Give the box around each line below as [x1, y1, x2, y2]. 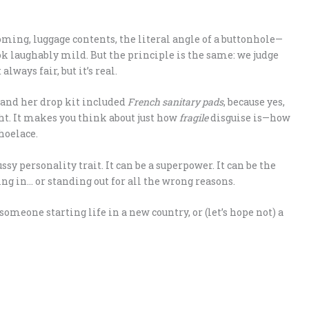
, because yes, [223, 95, 285, 109]
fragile [179, 111, 208, 125]
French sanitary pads [128, 95, 223, 109]
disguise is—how [208, 111, 290, 125]
